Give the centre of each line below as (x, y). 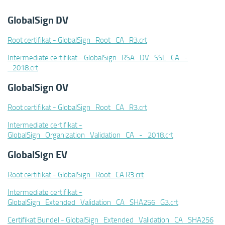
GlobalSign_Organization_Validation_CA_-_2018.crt (90, 135)
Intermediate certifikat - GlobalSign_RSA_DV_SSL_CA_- (98, 57)
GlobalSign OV (38, 87)
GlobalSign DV (38, 20)
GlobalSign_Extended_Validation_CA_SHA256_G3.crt (93, 202)
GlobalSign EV (37, 154)
